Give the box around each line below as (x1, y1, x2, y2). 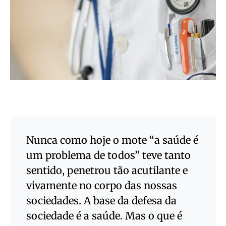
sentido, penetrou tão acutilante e (26, 164, 188, 177)
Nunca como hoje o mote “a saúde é (26, 134, 198, 146)
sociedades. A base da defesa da (26, 194, 177, 207)
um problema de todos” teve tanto (26, 149, 191, 161)
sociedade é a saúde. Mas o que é (26, 209, 182, 222)
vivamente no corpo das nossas (26, 179, 177, 192)
